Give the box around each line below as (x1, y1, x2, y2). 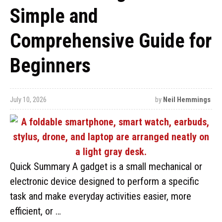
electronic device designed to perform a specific (10, 175, 199, 187)
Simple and (10, 4, 98, 28)
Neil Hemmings (163, 95, 211, 104)
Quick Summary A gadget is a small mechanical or (10, 161, 202, 172)
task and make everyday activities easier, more (10, 190, 191, 202)
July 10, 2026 (10, 95, 47, 104)
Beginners (10, 54, 91, 77)
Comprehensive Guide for (10, 29, 212, 53)
